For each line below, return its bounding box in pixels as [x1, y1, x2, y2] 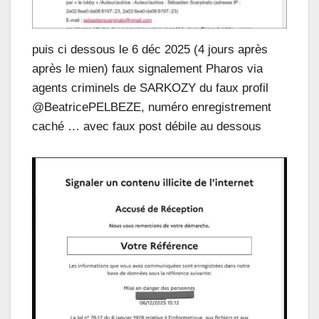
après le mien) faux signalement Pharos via [32, 61, 263, 75]
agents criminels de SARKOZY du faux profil [32, 80, 268, 95]
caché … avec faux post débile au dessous [32, 119, 261, 133]
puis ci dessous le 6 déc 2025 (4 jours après [32, 42, 268, 56]
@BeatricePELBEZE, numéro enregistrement [32, 100, 271, 114]
